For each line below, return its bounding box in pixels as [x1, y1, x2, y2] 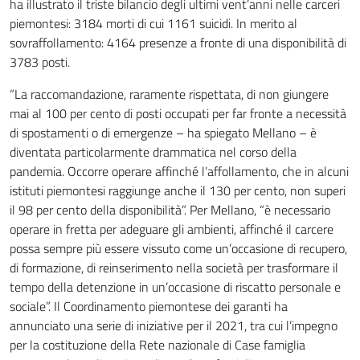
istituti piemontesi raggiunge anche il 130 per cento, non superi [10, 181, 346, 200]
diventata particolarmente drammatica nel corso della [10, 142, 297, 162]
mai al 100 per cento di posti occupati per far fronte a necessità [10, 104, 346, 123]
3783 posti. [10, 52, 70, 72]
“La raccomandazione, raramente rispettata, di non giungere [10, 84, 329, 104]
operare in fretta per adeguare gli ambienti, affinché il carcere [10, 219, 333, 239]
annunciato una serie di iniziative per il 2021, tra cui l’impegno [10, 316, 337, 335]
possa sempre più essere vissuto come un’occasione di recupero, [10, 239, 347, 258]
